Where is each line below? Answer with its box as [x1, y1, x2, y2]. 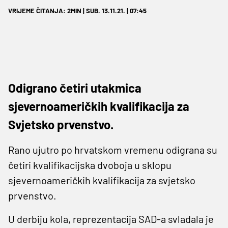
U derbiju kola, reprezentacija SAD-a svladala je [8, 212, 214, 225]
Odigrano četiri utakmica [8, 80, 141, 95]
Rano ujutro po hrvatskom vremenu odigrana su [8, 143, 217, 156]
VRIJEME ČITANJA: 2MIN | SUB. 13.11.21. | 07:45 [8, 6, 147, 15]
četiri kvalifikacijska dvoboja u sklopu [8, 158, 172, 171]
